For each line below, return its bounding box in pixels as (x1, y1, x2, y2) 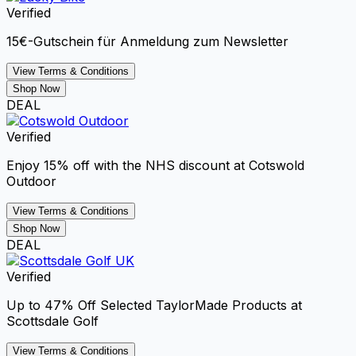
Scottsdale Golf (6, 312, 99, 329)
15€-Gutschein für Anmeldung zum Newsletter (6, 33, 288, 49)
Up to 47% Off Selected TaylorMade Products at (6, 296, 302, 313)
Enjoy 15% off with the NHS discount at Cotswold (6, 157, 304, 173)
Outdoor (6, 172, 56, 189)
